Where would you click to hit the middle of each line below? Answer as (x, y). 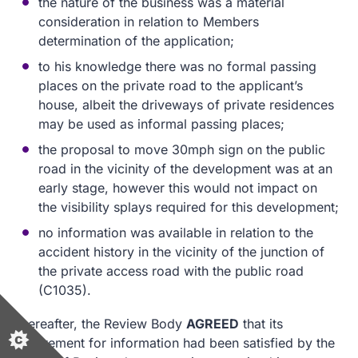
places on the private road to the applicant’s (171, 86)
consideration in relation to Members (149, 22)
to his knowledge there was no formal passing (177, 66)
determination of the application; (136, 41)
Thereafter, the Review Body (99, 324)
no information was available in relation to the (176, 233)
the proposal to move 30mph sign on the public (182, 149)
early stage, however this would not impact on (178, 188)
